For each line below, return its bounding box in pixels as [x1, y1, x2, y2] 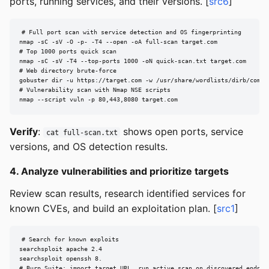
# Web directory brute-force [19, 67, 116, 74]
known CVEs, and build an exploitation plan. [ [10, 202, 217, 214]
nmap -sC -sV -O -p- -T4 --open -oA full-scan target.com [19, 38, 217, 46]
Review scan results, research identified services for [10, 187, 246, 199]
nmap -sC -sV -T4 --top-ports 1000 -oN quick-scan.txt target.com [19, 58, 246, 65]
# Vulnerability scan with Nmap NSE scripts [19, 86, 171, 94]
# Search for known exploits [21, 236, 119, 243]
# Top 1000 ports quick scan [19, 48, 116, 55]
